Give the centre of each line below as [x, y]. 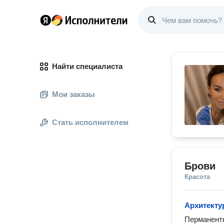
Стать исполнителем [90, 122]
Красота [197, 177]
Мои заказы [73, 94]
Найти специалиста [87, 66]
